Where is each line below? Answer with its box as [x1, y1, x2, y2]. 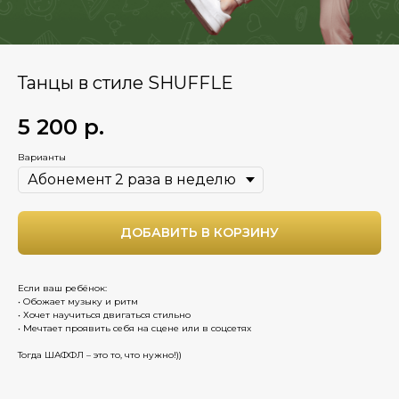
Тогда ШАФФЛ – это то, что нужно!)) [18, 348, 182, 361]
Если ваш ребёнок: [18, 281, 107, 294]
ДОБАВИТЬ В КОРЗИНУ [120, 224, 279, 240]
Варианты [18, 151, 66, 163]
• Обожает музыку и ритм [18, 295, 138, 307]
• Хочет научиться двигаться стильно [18, 308, 191, 321]
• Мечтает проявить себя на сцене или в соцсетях [18, 322, 251, 334]
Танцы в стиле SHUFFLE [18, 72, 233, 94]
